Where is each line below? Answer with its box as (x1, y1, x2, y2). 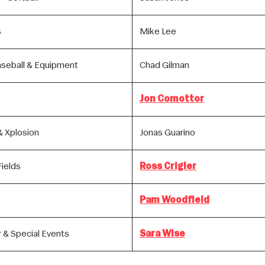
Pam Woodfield (140, 196, 209, 206)
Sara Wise (140, 230, 185, 240)
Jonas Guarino (140, 128, 195, 138)
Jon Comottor (140, 95, 204, 105)
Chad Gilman (140, 61, 189, 71)
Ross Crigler (140, 162, 196, 172)
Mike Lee (140, 27, 176, 37)
